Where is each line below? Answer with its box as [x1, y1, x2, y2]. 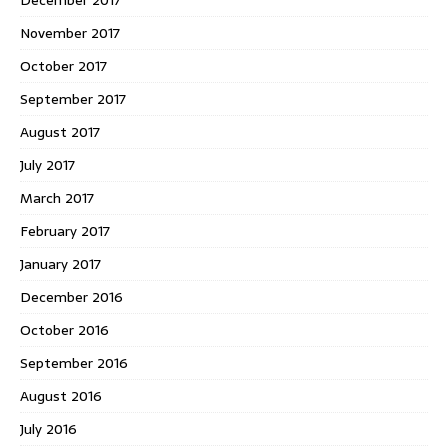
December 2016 [20, 285, 123, 308]
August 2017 [20, 120, 100, 143]
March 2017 [20, 186, 94, 209]
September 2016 [20, 351, 128, 374]
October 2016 [20, 318, 109, 341]
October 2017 [20, 54, 107, 77]
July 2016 [20, 417, 77, 440]
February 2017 [20, 219, 110, 242]
